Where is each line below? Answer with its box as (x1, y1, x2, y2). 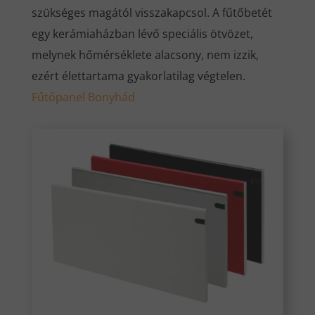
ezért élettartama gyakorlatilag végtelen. (31, 68, 245, 84)
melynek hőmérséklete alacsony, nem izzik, (31, 47, 259, 63)
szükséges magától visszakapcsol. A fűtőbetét (31, 5, 272, 21)
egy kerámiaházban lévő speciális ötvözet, (31, 26, 253, 42)
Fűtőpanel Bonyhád (31, 89, 135, 105)
